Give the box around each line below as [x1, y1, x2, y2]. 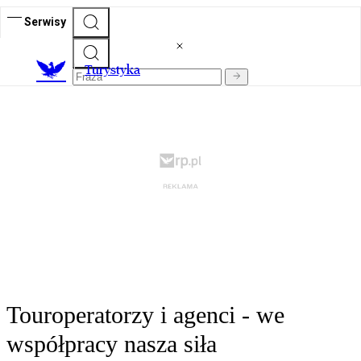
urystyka [92, 62, 140, 78]
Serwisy [24, 15, 66, 28]
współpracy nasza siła [6, 330, 217, 358]
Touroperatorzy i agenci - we [6, 301, 284, 329]
